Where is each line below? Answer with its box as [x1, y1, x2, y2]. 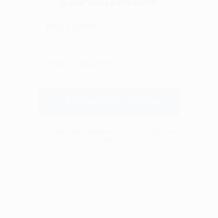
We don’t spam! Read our [44, 39, 113, 47]
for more [150, 39, 174, 47]
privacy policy [113, 39, 150, 47]
